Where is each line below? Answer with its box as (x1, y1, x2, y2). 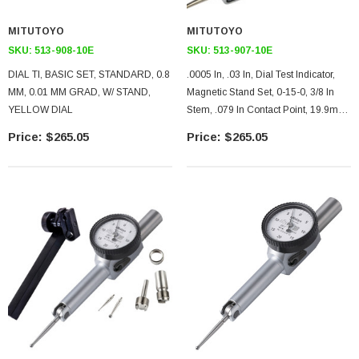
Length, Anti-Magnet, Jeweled (187, 122, 317, 133)
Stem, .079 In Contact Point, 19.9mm (187, 104, 347, 115)
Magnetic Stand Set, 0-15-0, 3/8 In (187, 87, 334, 98)
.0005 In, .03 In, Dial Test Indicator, (187, 69, 335, 80)
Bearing (187, 139, 221, 151)
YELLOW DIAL (8, 104, 73, 115)
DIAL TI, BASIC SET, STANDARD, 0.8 (8, 69, 170, 80)
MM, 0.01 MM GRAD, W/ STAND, (8, 87, 151, 98)
